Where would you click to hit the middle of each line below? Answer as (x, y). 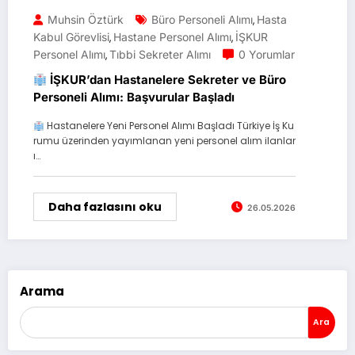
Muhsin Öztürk (86, 20)
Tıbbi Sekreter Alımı (160, 55)
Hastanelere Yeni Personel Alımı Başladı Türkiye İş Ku (169, 126)
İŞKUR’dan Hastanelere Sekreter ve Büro (167, 80)
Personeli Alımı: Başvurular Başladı (134, 97)
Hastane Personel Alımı (172, 37)
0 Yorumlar (267, 55)
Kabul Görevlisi (71, 37)
